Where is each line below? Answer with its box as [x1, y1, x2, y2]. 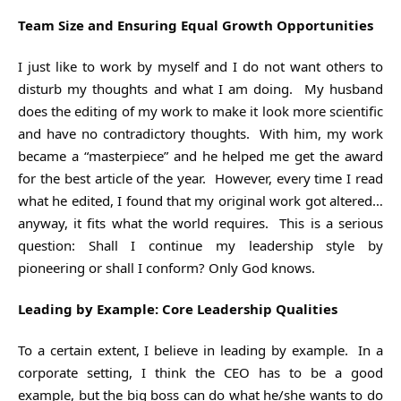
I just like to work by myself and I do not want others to [18, 56, 383, 75]
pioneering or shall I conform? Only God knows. [18, 258, 315, 277]
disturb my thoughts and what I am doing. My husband [18, 79, 383, 98]
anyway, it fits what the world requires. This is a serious [18, 213, 383, 232]
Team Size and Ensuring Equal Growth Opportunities [18, 15, 373, 34]
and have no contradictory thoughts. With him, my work [18, 124, 383, 142]
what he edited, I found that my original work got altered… [18, 191, 383, 209]
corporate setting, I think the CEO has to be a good [18, 363, 383, 381]
